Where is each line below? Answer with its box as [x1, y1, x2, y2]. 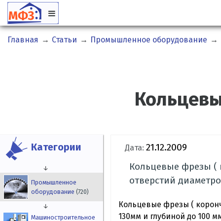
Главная [7, 35, 38, 45]
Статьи [52, 35, 77, 45]
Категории [31, 141, 82, 153]
